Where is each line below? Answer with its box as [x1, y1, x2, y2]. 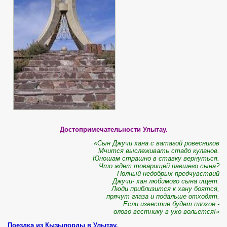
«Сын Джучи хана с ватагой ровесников [94, 139, 219, 147]
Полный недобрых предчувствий [117, 170, 219, 178]
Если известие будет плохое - [123, 200, 219, 208]
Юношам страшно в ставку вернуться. [93, 155, 219, 163]
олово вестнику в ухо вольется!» [113, 208, 219, 216]
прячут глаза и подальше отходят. [106, 193, 219, 201]
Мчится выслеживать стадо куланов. [98, 147, 219, 155]
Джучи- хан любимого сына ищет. [112, 177, 219, 185]
